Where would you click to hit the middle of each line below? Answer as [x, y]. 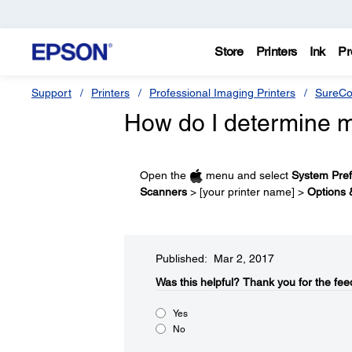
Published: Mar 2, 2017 [214, 258]
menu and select [247, 175]
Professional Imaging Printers [222, 93]
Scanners [163, 191]
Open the [164, 175]
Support [51, 93]
